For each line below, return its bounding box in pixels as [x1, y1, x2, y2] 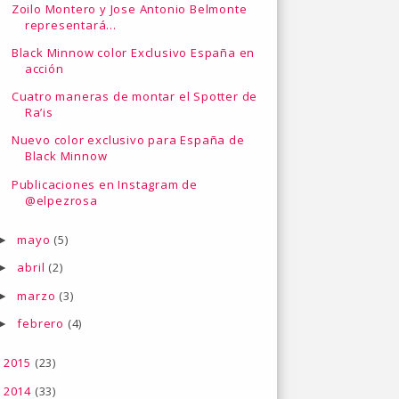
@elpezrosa [24, 191, 98, 208]
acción [24, 60, 64, 77]
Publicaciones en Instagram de [11, 175, 199, 192]
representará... [24, 16, 117, 33]
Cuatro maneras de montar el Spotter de [11, 88, 258, 104]
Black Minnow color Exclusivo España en [11, 44, 256, 61]
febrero [17, 314, 68, 331]
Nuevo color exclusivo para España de [11, 132, 245, 149]
